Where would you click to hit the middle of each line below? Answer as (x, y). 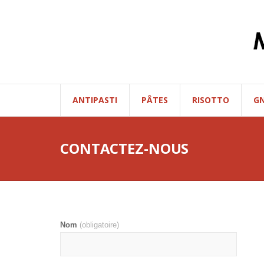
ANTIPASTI (95, 100)
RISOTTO (211, 100)
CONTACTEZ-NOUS (125, 148)
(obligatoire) (99, 225)
